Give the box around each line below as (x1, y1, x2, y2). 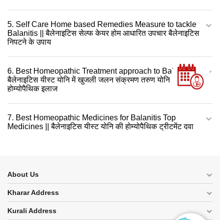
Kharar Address (7, 188, 59, 196)
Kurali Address (7, 206, 56, 215)
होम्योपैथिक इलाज (7, 84, 57, 93)
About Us (7, 170, 39, 178)
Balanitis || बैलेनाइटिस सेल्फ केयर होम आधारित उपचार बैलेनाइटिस (7, 28, 199, 37)
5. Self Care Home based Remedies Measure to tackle (7, 20, 196, 28)
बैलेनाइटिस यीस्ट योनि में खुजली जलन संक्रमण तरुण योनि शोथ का (7, 75, 194, 84)
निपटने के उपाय (7, 37, 51, 46)
